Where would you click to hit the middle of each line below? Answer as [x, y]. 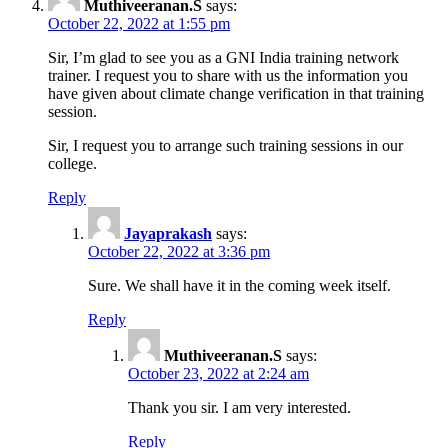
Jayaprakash [168, 233]
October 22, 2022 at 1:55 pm [139, 23]
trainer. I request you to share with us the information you [228, 75]
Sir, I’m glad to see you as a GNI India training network [223, 57]
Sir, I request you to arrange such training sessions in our [225, 145]
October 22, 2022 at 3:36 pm [179, 251]
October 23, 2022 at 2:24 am [218, 373]
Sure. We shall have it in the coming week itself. [239, 285]
